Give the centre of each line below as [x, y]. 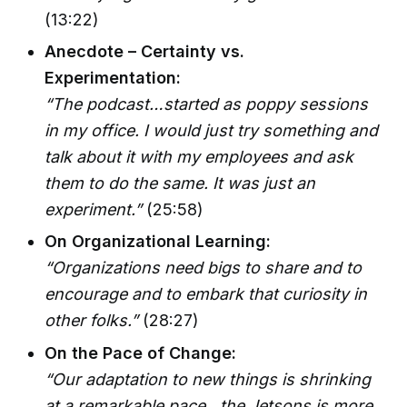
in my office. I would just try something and [212, 131]
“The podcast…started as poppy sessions [207, 104]
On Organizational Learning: [158, 242]
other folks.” [92, 321]
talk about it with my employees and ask [199, 157]
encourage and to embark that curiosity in [206, 294]
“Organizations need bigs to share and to [203, 268]
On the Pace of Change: [141, 352]
